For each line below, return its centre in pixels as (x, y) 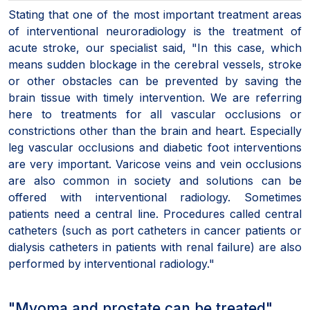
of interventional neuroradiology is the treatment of (155, 31)
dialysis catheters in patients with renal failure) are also (155, 247)
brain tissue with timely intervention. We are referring (155, 97)
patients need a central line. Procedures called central (155, 213)
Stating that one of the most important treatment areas (155, 14)
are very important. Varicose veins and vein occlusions (155, 164)
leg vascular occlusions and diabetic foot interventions (155, 147)
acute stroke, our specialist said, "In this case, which (155, 47)
